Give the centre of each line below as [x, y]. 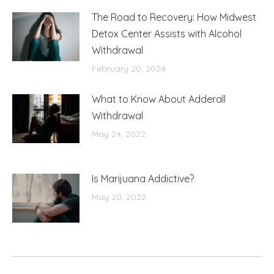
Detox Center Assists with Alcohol [167, 33]
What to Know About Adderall [159, 99]
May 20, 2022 [119, 197]
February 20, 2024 [129, 68]
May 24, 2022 [119, 134]
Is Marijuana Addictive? [143, 178]
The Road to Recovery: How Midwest [174, 17]
